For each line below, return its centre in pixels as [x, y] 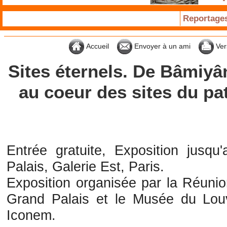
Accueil [97, 46]
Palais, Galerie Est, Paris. [86, 167]
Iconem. [31, 215]
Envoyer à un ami [162, 46]
